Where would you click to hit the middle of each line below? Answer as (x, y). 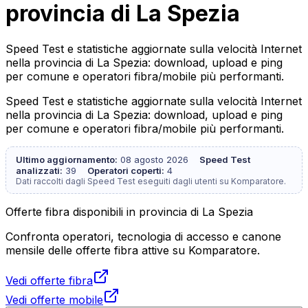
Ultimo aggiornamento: (67, 159)
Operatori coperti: (126, 170)
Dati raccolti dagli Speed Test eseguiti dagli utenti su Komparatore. (151, 181)
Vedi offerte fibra (49, 280)
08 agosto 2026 (154, 159)
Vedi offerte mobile (54, 299)
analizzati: (39, 170)
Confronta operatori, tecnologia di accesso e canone (143, 236)
